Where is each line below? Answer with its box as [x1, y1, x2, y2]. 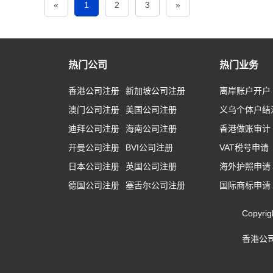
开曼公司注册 [68, 143, 119, 152]
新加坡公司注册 [126, 86, 185, 96]
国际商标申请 [219, 180, 271, 190]
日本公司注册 [68, 161, 119, 171]
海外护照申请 [219, 161, 271, 171]
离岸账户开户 [219, 86, 271, 96]
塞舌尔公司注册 [126, 180, 185, 190]
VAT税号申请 [219, 143, 269, 152]
